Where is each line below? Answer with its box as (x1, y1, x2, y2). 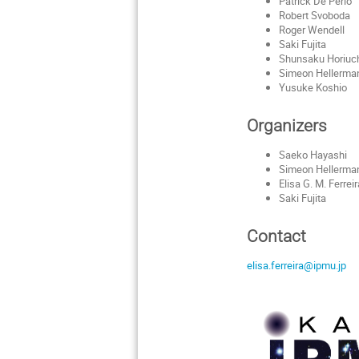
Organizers (247, 115, 328, 135)
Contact (247, 225, 307, 246)
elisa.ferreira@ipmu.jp (247, 257, 347, 272)
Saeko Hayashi (278, 147, 347, 162)
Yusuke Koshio (278, 79, 347, 95)
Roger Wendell (278, 22, 345, 37)
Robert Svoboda (278, 7, 350, 22)
